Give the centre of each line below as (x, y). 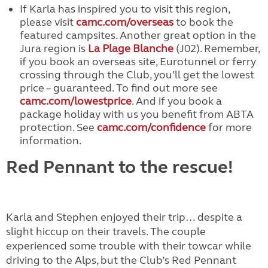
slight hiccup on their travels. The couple (106, 232)
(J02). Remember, (216, 48)
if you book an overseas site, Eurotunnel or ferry (138, 62)
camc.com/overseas (124, 22)
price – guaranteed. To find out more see (118, 88)
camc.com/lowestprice (75, 101)
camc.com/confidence (151, 127)
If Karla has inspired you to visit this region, (124, 9)
